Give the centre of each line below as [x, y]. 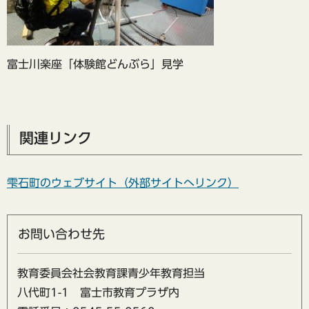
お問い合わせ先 [61, 234]
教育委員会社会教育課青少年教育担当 [111, 273]
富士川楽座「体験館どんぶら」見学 [95, 64]
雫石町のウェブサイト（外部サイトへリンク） [123, 182]
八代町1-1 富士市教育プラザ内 [98, 293]
